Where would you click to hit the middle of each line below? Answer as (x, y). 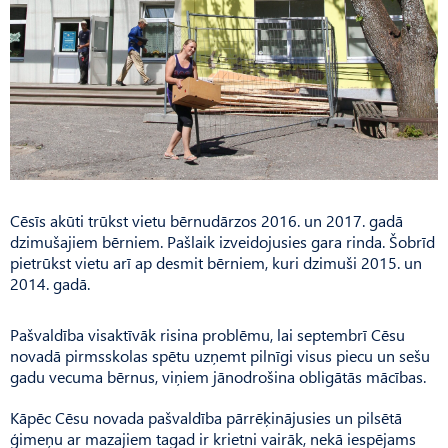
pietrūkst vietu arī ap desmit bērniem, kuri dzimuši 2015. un (216, 263)
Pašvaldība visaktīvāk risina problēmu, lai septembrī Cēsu (207, 335)
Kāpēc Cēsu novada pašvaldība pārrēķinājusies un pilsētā (206, 418)
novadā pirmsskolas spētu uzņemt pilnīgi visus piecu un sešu (220, 356)
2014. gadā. (50, 284)
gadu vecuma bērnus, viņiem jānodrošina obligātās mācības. (218, 377)
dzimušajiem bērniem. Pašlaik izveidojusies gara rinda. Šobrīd (222, 242)
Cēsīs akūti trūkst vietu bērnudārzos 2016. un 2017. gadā (206, 221)
